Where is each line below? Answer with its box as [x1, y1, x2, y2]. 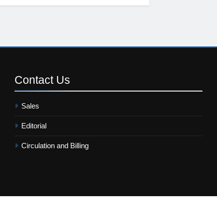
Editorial [21, 121, 46, 130]
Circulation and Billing [21, 141, 89, 150]
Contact [14, 73, 56, 86]
